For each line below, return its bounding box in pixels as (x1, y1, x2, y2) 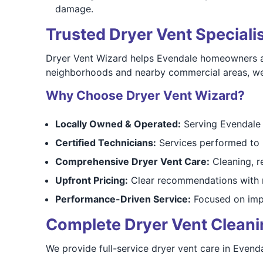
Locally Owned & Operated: (55, 118, 181, 130)
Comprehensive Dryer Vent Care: (55, 156, 210, 167)
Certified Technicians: (55, 137, 156, 149)
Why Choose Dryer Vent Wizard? (45, 88, 245, 103)
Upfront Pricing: (55, 174, 128, 186)
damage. (55, 3, 93, 15)
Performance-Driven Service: (55, 193, 191, 205)
